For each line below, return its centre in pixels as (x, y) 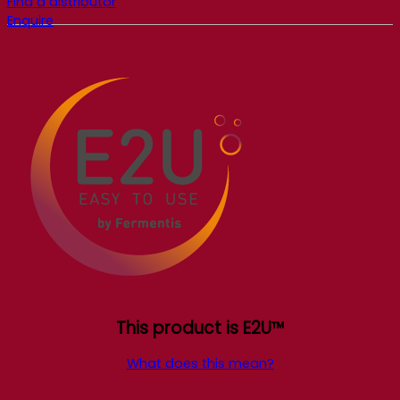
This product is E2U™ (200, 329)
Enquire (30, 21)
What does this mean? (200, 363)
